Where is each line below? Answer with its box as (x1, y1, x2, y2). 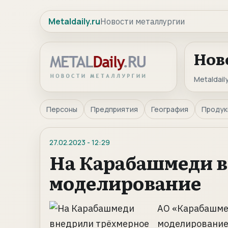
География (151, 104, 188, 114)
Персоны (46, 104, 77, 114)
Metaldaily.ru (48, 16, 100, 27)
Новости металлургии (100, 16, 185, 26)
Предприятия (91, 104, 138, 114)
